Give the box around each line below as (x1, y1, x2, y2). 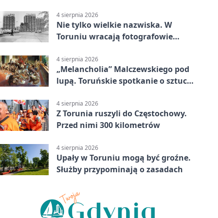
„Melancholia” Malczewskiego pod (56, 64, 189, 75)
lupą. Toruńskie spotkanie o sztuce (56, 75, 191, 87)
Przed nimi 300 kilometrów (56, 120, 160, 131)
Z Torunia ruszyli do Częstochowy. (56, 108, 187, 119)
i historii (56, 87, 89, 98)
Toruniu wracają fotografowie (56, 31, 173, 42)
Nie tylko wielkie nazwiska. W (56, 19, 172, 30)
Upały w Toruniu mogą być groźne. (56, 152, 191, 163)
